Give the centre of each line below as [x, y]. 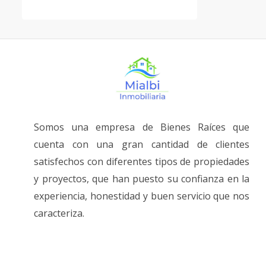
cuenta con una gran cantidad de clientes [142, 144]
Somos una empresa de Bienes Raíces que [142, 127]
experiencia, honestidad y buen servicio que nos [142, 196]
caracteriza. [59, 213]
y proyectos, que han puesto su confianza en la [142, 179]
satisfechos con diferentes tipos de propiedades [142, 161]
